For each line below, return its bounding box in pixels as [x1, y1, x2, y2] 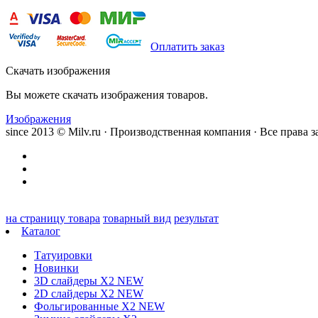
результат [174, 212, 219, 224]
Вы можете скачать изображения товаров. [6, 88, 208, 101]
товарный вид [103, 212, 171, 224]
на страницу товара [6, 212, 100, 224]
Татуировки [34, 248, 92, 261]
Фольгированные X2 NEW [34, 300, 165, 312]
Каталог [21, 224, 60, 237]
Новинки [34, 261, 79, 274]
